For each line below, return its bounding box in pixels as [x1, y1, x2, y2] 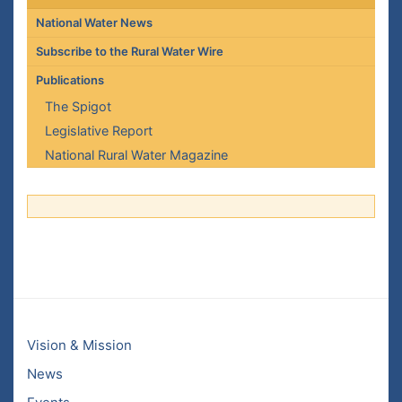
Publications [35, 73, 104, 87]
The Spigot [44, 99, 111, 114]
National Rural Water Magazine [44, 147, 228, 162]
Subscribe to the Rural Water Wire [35, 44, 223, 58]
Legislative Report [44, 123, 153, 138]
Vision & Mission [27, 336, 132, 354]
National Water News [35, 15, 153, 30]
